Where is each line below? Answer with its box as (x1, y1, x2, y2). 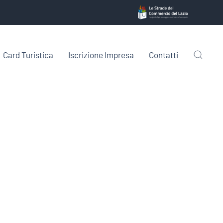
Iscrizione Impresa (68, 49, 134, 60)
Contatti (149, 49, 178, 60)
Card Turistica (3, 49, 53, 60)
